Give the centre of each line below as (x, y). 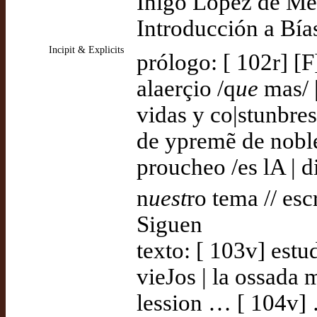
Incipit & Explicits (86, 50)
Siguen (169, 224)
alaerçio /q (186, 88)
